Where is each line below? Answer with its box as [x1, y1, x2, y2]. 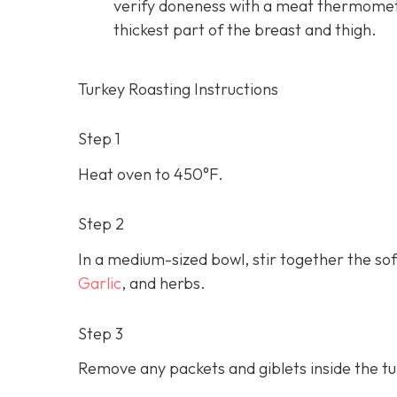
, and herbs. [121, 272, 206, 293]
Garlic [78, 272, 121, 293]
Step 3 [78, 323, 123, 344]
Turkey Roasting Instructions [78, 79, 278, 100]
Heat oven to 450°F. [78, 163, 223, 184]
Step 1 [78, 128, 121, 150]
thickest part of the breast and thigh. [113, 19, 377, 41]
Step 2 [78, 214, 124, 235]
